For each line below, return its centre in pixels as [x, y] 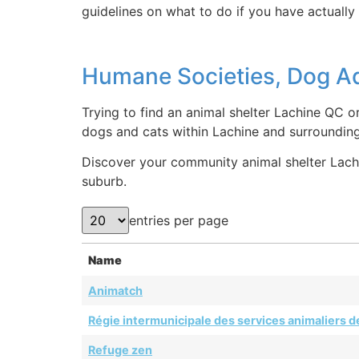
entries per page [179, 221]
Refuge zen [120, 350]
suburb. [104, 181]
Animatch [115, 291]
